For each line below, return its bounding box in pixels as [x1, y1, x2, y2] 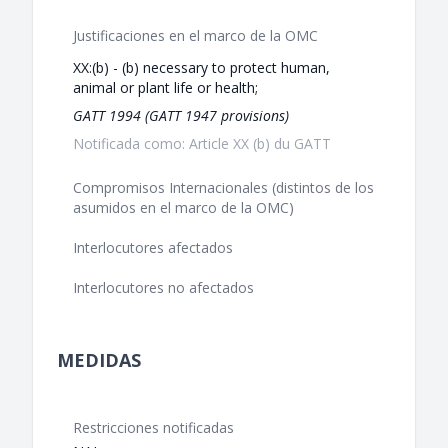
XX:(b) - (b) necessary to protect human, [73, 58, 330, 78]
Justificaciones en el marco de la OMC [73, 26, 318, 46]
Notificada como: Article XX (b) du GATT [73, 134, 331, 154]
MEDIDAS [57, 348, 141, 373]
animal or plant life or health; [73, 78, 258, 98]
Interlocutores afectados [73, 238, 233, 258]
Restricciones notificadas [73, 418, 234, 438]
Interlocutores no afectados [73, 278, 254, 298]
